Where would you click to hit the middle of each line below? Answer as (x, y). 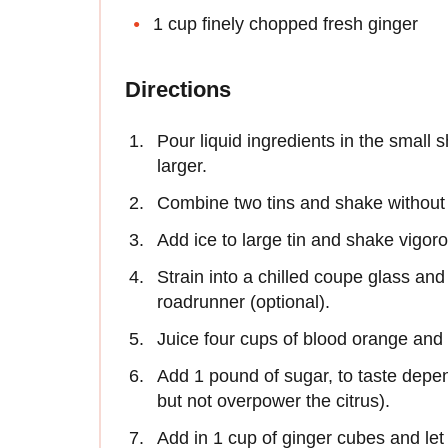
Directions (178, 89)
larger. (182, 165)
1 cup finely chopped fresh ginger (285, 23)
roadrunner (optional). (243, 301)
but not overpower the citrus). (273, 400)
